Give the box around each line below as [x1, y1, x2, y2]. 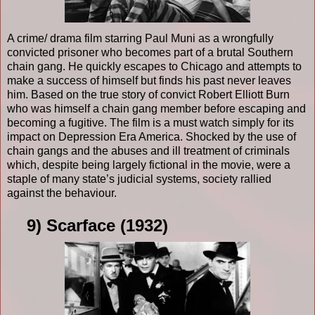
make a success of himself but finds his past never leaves [7, 74, 291, 86]
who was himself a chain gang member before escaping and [7, 102, 306, 115]
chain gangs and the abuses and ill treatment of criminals [7, 144, 290, 157]
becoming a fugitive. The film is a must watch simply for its [7, 116, 294, 129]
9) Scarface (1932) [7, 215, 168, 235]
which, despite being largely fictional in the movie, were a [7, 158, 290, 171]
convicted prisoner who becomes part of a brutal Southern [7, 46, 293, 58]
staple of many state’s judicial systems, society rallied [7, 172, 271, 185]
